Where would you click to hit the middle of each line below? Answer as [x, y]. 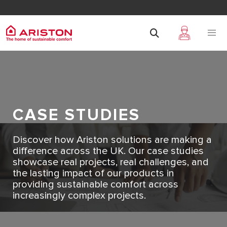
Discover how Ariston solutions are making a [112, 140]
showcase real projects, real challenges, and [111, 162]
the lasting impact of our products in [93, 173]
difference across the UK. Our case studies [108, 151]
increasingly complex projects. [81, 196]
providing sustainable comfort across [96, 184]
